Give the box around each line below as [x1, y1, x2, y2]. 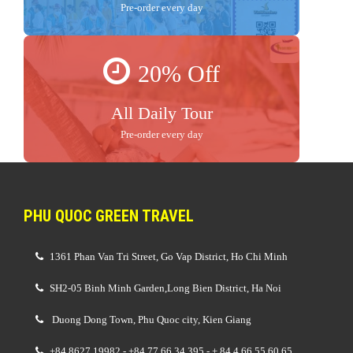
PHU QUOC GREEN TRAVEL [24, 206, 194, 226]
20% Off [138, 61, 220, 87]
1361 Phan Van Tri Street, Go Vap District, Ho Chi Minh [50, 251, 288, 263]
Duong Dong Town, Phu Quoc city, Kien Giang [50, 314, 251, 326]
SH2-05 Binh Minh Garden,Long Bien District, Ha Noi [50, 282, 281, 295]
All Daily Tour [110, 103, 213, 124]
